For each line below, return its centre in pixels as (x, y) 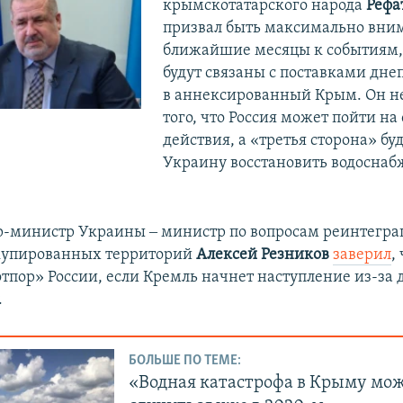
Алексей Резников (265, 255)
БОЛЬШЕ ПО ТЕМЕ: (185, 361)
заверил (363, 255)
